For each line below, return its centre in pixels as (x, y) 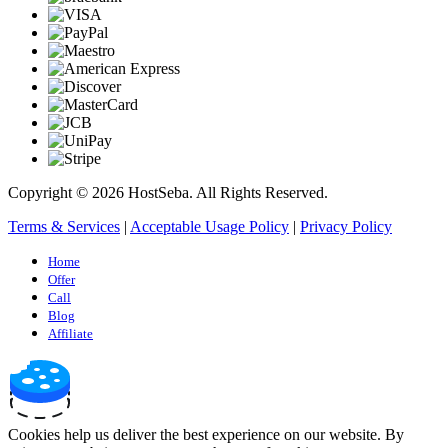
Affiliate (70, 333)
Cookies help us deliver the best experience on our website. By (206, 434)
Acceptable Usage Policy (209, 226)
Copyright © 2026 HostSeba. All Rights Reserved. (168, 192)
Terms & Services (64, 226)
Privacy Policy (346, 226)
